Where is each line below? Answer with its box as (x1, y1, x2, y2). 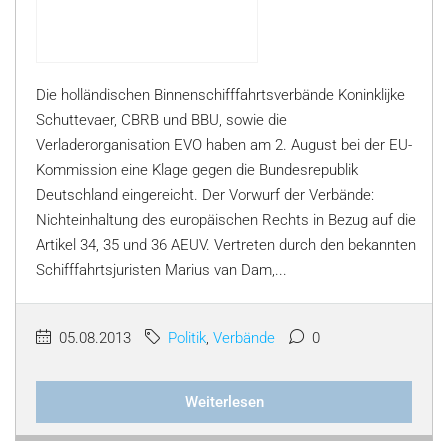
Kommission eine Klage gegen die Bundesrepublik (36, 161, 358, 179)
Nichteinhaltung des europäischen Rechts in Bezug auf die (36, 211, 416, 229)
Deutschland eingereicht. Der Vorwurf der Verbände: (36, 186, 374, 204)
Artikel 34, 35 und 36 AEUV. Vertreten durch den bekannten (36, 236, 416, 254)
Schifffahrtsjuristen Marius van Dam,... (36, 261, 287, 279)
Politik (168, 329, 206, 347)
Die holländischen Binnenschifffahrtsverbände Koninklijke (36, 86, 405, 104)
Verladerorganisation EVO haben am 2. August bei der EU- (36, 136, 412, 154)
